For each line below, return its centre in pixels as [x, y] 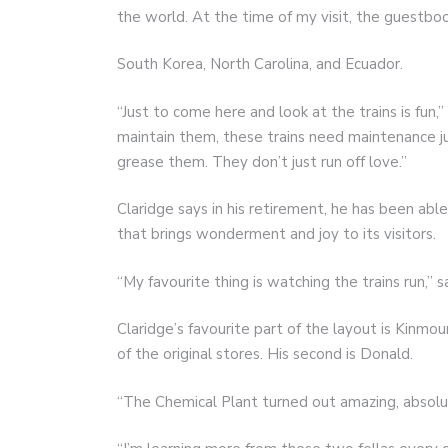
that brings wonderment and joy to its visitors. [276, 234]
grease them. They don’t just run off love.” [262, 161]
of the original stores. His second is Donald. [265, 354]
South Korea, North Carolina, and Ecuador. [260, 64]
